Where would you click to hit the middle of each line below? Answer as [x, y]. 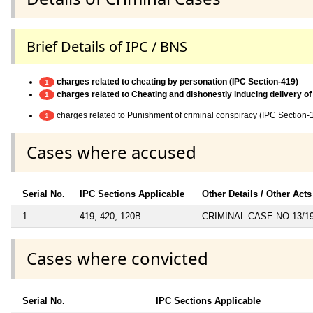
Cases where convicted [117, 259]
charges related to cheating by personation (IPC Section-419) [176, 81]
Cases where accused [111, 152]
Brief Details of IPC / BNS [107, 46]
